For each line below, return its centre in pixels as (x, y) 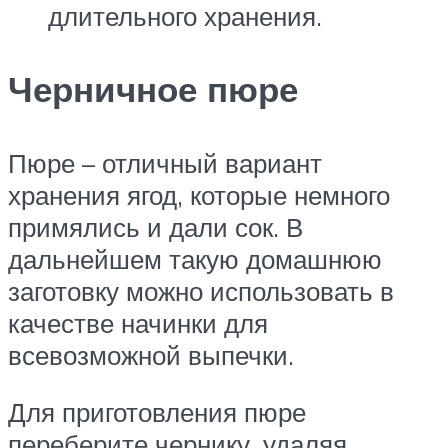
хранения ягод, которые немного (199, 194)
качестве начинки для (138, 322)
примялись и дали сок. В (155, 226)
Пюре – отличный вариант (165, 162)
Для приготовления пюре (157, 412)
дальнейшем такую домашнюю (195, 258)
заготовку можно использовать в (201, 290)
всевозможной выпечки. (151, 354)
